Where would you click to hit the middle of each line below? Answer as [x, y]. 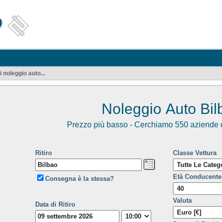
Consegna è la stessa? [80, 179]
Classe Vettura [195, 153]
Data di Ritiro [55, 204]
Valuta [182, 200]
